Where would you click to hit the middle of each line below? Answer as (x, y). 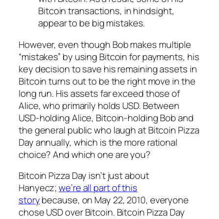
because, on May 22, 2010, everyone (114, 200)
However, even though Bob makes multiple (105, 44)
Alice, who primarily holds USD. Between (99, 105)
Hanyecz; (39, 188)
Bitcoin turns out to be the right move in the (107, 81)
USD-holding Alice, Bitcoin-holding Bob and (106, 118)
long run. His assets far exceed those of (99, 93)
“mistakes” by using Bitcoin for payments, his (109, 56)
